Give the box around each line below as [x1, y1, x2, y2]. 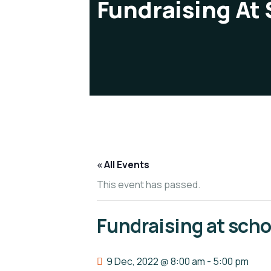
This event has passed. [97, 178, 200, 191]
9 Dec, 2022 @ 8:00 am [106, 255, 205, 268]
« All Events [97, 158, 149, 171]
